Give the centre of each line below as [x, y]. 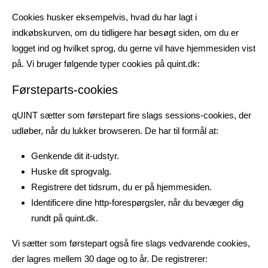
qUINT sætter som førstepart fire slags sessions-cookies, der [132, 115]
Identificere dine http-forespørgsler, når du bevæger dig [137, 202]
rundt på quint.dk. [65, 218]
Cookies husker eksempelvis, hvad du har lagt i [104, 17]
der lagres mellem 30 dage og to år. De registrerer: [110, 259]
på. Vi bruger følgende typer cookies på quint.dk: [106, 64]
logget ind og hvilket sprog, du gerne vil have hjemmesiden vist [134, 48]
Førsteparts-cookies [65, 90]
